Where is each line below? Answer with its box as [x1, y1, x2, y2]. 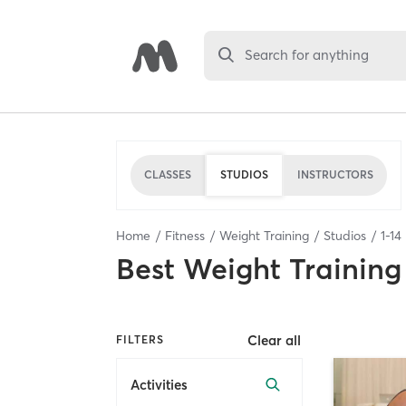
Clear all [247, 331, 302, 349]
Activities [130, 376, 188, 394]
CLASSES [144, 168, 191, 181]
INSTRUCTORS [297, 168, 373, 181]
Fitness [165, 227, 205, 244]
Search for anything [245, 46, 370, 64]
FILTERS [116, 333, 164, 347]
